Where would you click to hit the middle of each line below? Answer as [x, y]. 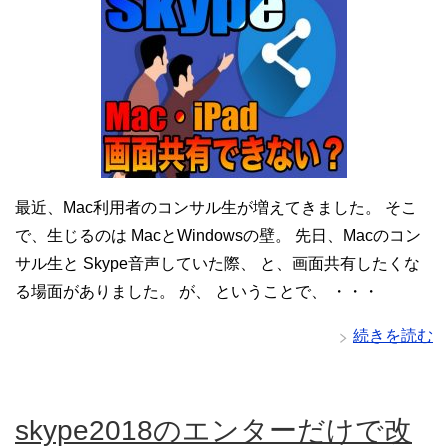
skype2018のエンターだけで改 [213, 430]
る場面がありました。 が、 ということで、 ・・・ [197, 291]
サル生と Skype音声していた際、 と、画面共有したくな [217, 263]
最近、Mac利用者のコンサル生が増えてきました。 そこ [216, 207]
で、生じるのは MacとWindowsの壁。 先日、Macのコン [218, 235]
